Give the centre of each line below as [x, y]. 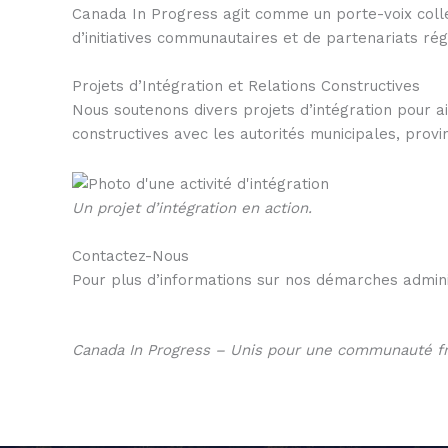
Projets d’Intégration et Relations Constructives [246, 86]
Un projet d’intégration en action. [192, 207]
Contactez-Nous [130, 255]
